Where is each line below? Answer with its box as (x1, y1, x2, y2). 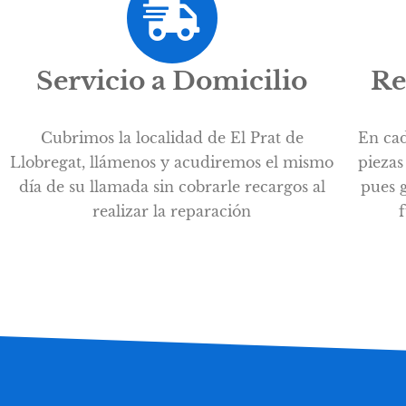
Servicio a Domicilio (36, 64, 308, 97)
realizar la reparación (92, 201, 252, 220)
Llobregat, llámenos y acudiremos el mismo (10, 152, 334, 171)
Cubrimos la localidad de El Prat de (40, 128, 304, 147)
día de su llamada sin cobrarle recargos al (18, 177, 325, 196)
